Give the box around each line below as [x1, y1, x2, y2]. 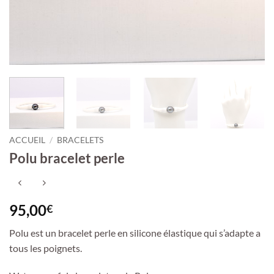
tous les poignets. [9, 242, 82, 254]
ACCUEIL [9, 135, 45, 145]
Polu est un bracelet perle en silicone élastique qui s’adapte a [9, 226, 261, 239]
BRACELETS [57, 135, 104, 145]
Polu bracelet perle [9, 149, 125, 166]
